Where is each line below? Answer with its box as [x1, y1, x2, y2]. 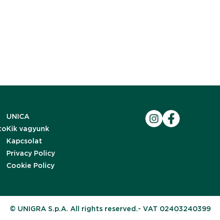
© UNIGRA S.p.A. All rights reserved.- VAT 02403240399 [9, 205, 211, 213]
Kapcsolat [6, 137, 42, 145]
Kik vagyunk [6, 125, 49, 133]
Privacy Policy [6, 149, 55, 157]
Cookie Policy [6, 162, 55, 169]
